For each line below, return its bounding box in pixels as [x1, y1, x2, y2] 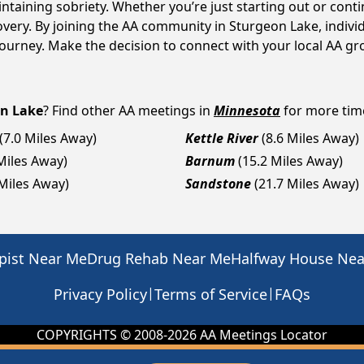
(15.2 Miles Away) [238, 152, 343, 170]
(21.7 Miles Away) [254, 175, 359, 193]
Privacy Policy [54, 284, 147, 304]
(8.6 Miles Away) [262, 129, 359, 147]
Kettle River [185, 129, 258, 147]
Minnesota [214, 102, 280, 119]
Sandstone [185, 175, 251, 193]
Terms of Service [154, 284, 267, 304]
